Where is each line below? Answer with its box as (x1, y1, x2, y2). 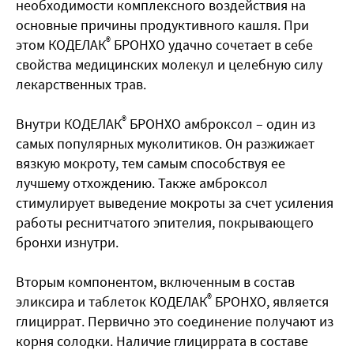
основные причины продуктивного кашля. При (16, 16, 309, 35)
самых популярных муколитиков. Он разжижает (16, 134, 314, 153)
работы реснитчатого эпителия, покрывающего (16, 213, 314, 232)
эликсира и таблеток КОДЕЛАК (16, 292, 207, 311)
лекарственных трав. (16, 75, 146, 94)
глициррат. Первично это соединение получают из (16, 312, 333, 331)
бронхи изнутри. (16, 233, 119, 252)
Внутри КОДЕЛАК (16, 115, 122, 134)
